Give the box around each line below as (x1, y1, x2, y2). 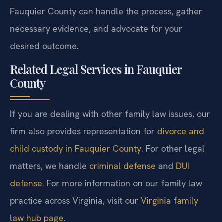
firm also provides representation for (10, 125, 157, 137)
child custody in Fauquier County (10, 142, 141, 154)
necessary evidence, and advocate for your (10, 23, 182, 35)
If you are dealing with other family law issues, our (10, 108, 210, 119)
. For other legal (141, 142, 205, 154)
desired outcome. (10, 40, 79, 52)
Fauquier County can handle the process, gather (10, 5, 202, 17)
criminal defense (89, 160, 156, 171)
